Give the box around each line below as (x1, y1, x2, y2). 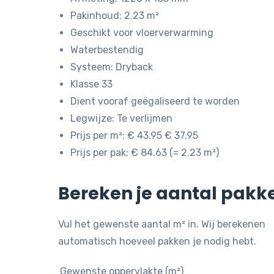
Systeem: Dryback (70, 61, 153, 73)
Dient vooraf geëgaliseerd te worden (70, 95, 240, 107)
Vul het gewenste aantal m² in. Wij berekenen (57, 218, 265, 230)
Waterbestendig (70, 44, 144, 56)
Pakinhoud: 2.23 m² (70, 10, 159, 21)
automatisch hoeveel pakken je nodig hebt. (57, 235, 256, 247)
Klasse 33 (70, 78, 113, 90)
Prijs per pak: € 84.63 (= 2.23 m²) (70, 147, 219, 158)
